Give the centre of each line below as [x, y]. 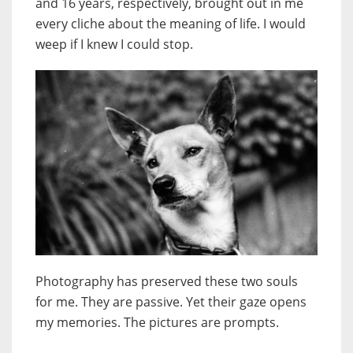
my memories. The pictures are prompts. [157, 323]
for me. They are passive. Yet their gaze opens [171, 302]
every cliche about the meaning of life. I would [171, 24]
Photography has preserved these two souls [167, 282]
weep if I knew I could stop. [114, 45]
